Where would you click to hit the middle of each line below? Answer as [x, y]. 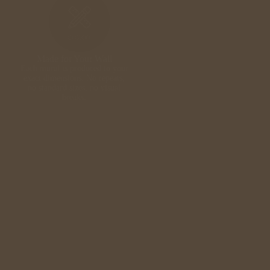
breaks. [74, 98]
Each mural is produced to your [74, 69]
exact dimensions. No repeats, [74, 78]
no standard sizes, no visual [74, 88]
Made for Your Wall [74, 59]
